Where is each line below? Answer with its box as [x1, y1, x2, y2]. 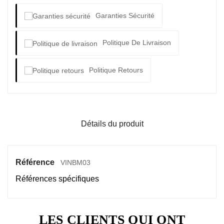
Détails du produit [80, 119, 143, 128]
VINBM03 [60, 158, 90, 166]
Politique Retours [89, 65, 143, 74]
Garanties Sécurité [95, 11, 154, 20]
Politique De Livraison [102, 38, 171, 47]
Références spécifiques [15, 174, 99, 183]
